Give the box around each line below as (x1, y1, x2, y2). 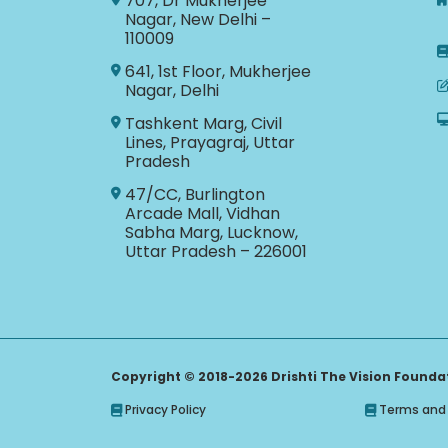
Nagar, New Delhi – (124, 8, 271, 32)
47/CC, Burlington (124, 183, 265, 207)
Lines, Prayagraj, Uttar (124, 131, 295, 155)
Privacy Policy (124, 400, 206, 418)
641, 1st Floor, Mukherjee (124, 60, 311, 84)
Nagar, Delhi (124, 79, 219, 103)
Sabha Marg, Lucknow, (124, 221, 298, 245)
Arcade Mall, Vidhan (124, 202, 280, 226)
